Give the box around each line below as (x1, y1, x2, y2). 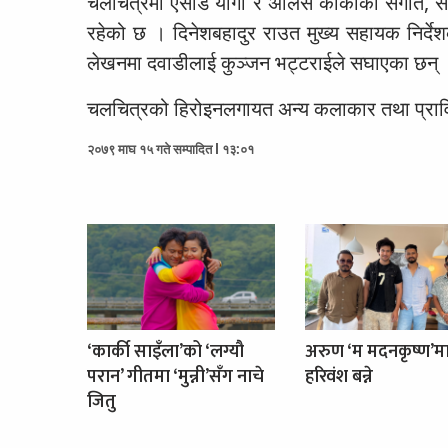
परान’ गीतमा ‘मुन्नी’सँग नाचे (87, 361, 264, 392)
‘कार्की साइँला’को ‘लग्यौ (87, 336, 244, 367)
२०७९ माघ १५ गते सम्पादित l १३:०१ (87, 139, 254, 158)
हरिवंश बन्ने (304, 361, 373, 392)
